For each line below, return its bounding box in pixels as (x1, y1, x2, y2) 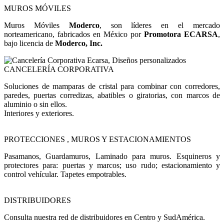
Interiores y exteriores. (4, 108, 74, 117)
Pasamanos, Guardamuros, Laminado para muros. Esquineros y (4, 151, 220, 160)
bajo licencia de (4, 38, 55, 47)
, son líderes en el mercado (99, 20, 220, 29)
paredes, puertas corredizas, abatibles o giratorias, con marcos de (4, 90, 220, 99)
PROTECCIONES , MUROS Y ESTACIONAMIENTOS (4, 134, 191, 143)
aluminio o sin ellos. (4, 99, 67, 108)
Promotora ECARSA (144, 29, 218, 38)
